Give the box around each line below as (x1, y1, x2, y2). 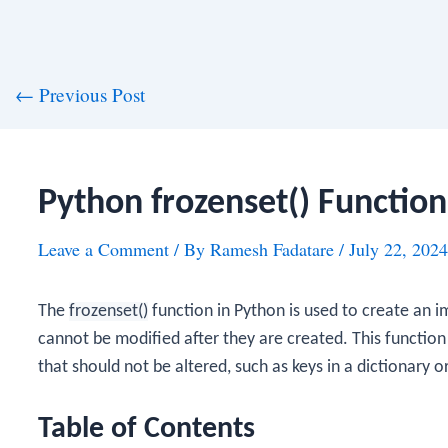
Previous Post (33, 82, 145, 107)
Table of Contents (38, 413, 255, 445)
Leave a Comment (38, 237, 169, 261)
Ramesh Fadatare (210, 237, 339, 261)
